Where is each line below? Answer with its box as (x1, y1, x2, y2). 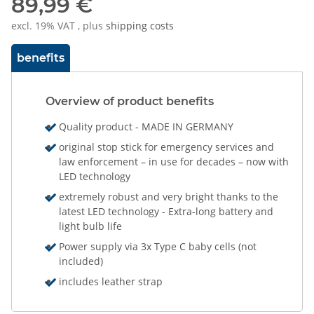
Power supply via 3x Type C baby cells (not (59, 239, 257, 253)
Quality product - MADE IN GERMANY (59, 119, 234, 133)
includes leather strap (59, 274, 163, 288)
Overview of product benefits (46, 94, 214, 108)
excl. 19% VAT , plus (11, 18, 106, 32)
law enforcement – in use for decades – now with (59, 154, 289, 168)
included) (59, 254, 104, 268)
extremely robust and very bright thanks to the (59, 189, 279, 203)
